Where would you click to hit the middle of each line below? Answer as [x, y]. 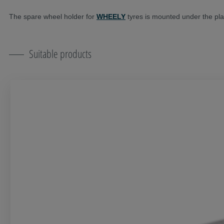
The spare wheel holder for [53, 16]
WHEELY [111, 16]
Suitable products [60, 53]
